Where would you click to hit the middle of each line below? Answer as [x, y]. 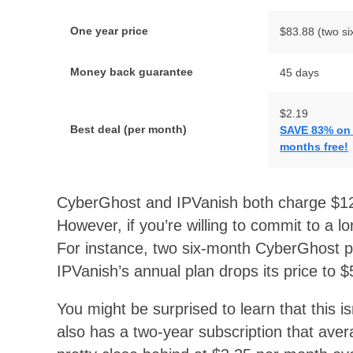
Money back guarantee [132, 72]
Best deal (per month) [129, 130]
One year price [110, 31]
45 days [300, 73]
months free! [314, 147]
